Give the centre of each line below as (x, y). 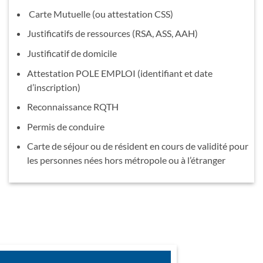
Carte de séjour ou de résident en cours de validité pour (137, 146)
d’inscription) (53, 87)
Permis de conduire (65, 126)
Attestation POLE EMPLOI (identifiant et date (119, 73)
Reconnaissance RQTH (73, 107)
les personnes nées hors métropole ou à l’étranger (126, 160)
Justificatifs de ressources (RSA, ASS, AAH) (112, 33)
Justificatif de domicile (72, 53)
